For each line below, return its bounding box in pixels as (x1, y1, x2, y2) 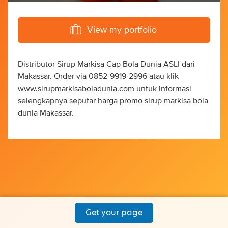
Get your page (85, 207, 142, 218)
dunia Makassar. (18, 109, 74, 118)
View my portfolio (87, 25, 157, 35)
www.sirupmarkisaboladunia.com (18, 84, 134, 93)
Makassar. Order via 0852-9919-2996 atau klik (18, 72, 179, 81)
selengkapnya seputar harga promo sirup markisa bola (18, 97, 208, 105)
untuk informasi (134, 84, 191, 93)
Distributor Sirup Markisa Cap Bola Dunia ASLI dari (18, 60, 195, 69)
